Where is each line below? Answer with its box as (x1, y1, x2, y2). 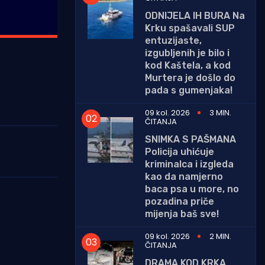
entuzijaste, (145, 34, 202, 46)
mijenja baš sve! (145, 208, 219, 219)
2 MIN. (209, 230, 231, 242)
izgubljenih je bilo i (145, 47, 230, 59)
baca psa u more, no (145, 183, 239, 195)
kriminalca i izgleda (145, 158, 234, 170)
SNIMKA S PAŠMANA (145, 133, 236, 145)
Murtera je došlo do (145, 72, 235, 83)
